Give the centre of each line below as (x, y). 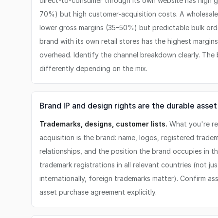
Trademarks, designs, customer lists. (103, 124)
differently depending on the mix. (93, 68)
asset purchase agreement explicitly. (98, 192)
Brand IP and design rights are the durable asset (128, 106)
